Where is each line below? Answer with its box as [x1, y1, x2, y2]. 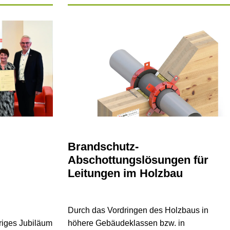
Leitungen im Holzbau [67, 166, 183, 180]
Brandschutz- [67, 140, 139, 153]
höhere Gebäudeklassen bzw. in [67, 218, 185, 227]
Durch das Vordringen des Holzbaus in [67, 205, 208, 215]
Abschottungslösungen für [67, 153, 208, 166]
